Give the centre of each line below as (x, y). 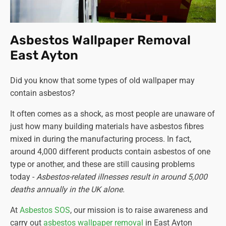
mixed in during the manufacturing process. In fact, (101, 139)
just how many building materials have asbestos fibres (107, 126)
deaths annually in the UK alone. (67, 189)
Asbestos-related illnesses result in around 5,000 (122, 177)
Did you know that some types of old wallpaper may (102, 80)
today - (23, 177)
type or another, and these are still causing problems (102, 164)
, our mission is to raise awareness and (139, 210)
